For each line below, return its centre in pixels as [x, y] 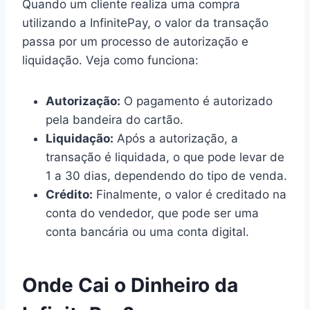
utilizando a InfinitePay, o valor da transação [145, 22]
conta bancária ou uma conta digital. [147, 231]
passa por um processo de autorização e [135, 41]
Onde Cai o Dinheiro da [130, 285]
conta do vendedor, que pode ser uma [152, 213]
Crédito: [69, 194]
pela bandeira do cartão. [115, 119]
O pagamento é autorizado [197, 101]
